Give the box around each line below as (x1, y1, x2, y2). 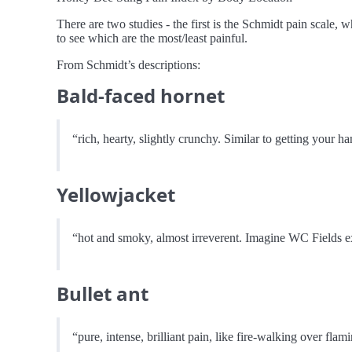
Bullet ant (57, 280, 148, 306)
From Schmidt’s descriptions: (57, 57, 200, 71)
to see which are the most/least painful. (57, 31, 247, 45)
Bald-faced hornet (57, 82, 225, 108)
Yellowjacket (57, 181, 175, 207)
